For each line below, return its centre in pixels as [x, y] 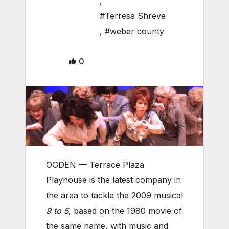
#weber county [134, 31]
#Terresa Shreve [133, 16]
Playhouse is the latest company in [113, 180]
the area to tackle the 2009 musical [114, 196]
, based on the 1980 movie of [125, 211]
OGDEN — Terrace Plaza [95, 165]
